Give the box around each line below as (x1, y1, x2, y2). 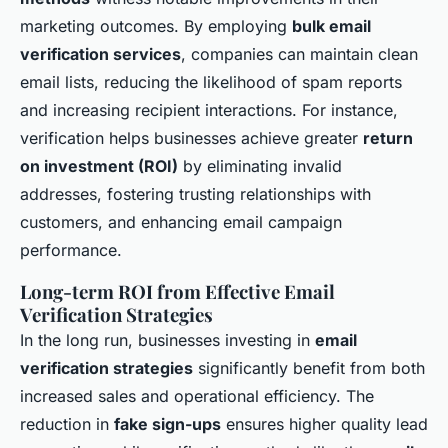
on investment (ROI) (20, 156, 178, 176)
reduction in (20, 414, 114, 434)
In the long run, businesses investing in (20, 330, 315, 350)
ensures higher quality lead (221, 414, 428, 434)
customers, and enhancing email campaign (20, 212, 342, 232)
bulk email (292, 16, 371, 36)
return (363, 128, 413, 148)
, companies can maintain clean (181, 44, 418, 64)
